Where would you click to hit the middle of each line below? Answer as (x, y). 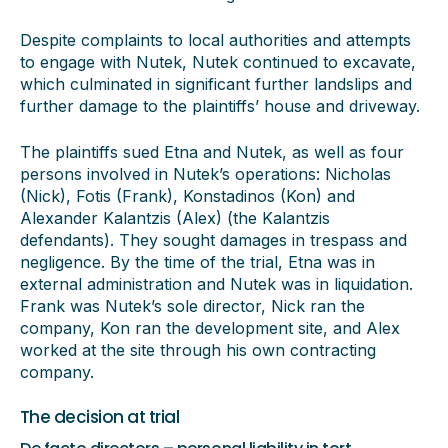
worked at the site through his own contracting (198, 350)
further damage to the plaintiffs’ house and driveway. (220, 106)
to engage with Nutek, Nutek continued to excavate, (218, 62)
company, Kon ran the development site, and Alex (210, 328)
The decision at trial (100, 417)
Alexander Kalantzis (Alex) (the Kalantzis (175, 218)
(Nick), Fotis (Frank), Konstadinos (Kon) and (187, 196)
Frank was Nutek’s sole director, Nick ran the (192, 306)
